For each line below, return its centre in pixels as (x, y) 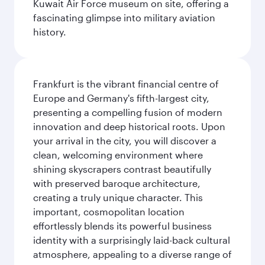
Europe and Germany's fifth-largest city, (121, 98)
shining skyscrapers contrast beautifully (122, 169)
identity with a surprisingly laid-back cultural (132, 240)
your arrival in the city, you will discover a (125, 140)
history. (50, 32)
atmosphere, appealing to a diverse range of (132, 254)
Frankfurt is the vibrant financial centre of (126, 84)
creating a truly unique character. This (118, 197)
